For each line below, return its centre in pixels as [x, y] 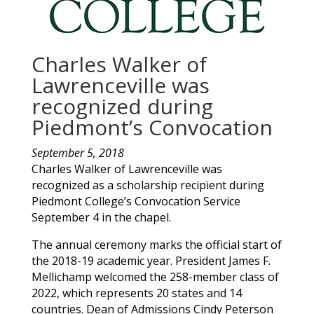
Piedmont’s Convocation [152, 127]
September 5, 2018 [77, 152]
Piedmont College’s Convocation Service [136, 201]
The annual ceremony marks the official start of [156, 244]
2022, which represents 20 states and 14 [136, 293]
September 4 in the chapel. [101, 217]
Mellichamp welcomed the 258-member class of [155, 277]
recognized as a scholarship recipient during [148, 185]
